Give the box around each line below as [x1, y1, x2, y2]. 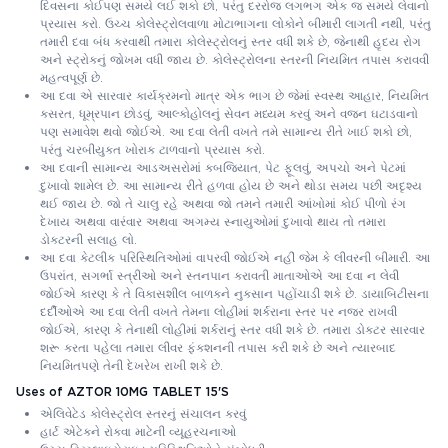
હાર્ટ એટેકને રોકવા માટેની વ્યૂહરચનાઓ [40, 423, 236, 439]
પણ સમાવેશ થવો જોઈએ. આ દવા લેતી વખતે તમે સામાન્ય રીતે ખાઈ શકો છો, [40, 123, 412, 139]
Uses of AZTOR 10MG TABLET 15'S [16, 383, 229, 399]
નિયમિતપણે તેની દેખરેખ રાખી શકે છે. [40, 357, 223, 373]
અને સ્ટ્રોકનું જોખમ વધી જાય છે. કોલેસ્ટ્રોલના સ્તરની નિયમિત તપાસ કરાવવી [40, 51, 429, 67]
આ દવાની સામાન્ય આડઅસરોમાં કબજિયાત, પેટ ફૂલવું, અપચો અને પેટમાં [40, 159, 406, 175]
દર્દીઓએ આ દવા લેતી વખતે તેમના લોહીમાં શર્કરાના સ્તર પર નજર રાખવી [40, 303, 397, 319]
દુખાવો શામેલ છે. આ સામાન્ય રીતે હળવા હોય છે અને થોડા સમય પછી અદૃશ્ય [40, 177, 422, 193]
